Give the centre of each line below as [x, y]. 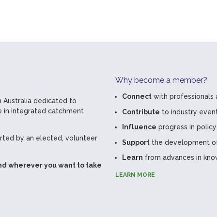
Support [136, 142]
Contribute [141, 112]
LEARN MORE [135, 175]
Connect [137, 96]
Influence [139, 127]
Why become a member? [161, 80]
